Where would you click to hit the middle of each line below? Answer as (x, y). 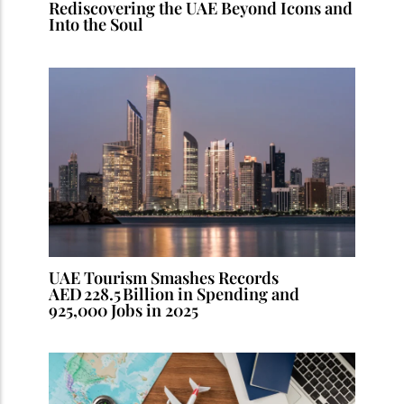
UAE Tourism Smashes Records (164, 277)
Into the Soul (96, 23)
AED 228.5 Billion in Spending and (174, 293)
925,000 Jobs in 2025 (124, 309)
